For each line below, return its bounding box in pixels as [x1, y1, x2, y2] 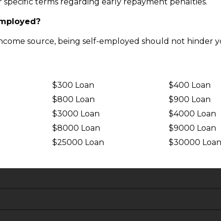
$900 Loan [169, 95, 211, 104]
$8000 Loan [52, 123, 100, 133]
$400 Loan [169, 80, 211, 90]
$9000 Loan [169, 123, 217, 133]
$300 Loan [52, 80, 94, 90]
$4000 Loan [169, 109, 217, 118]
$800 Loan [52, 95, 95, 104]
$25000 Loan [52, 138, 104, 147]
